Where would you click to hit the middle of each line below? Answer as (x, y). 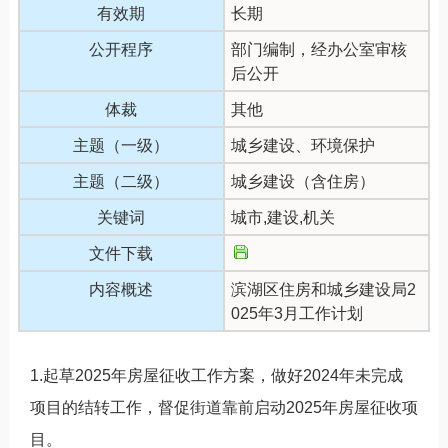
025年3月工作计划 (296, 313)
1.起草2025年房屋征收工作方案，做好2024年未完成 (216, 375)
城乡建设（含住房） (302, 181)
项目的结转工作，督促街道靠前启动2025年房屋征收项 (223, 407)
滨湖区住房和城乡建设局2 (323, 289)
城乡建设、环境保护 (302, 145)
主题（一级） (121, 145)
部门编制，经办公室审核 (318, 49)
